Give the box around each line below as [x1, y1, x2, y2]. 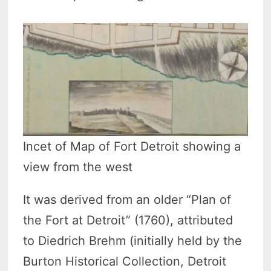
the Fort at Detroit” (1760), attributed [23, 213, 233, 228]
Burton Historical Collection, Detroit [23, 254, 227, 269]
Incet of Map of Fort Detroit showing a [23, 139, 241, 154]
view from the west [23, 160, 133, 175]
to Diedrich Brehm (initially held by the [23, 233, 243, 249]
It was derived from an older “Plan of [23, 192, 232, 207]
